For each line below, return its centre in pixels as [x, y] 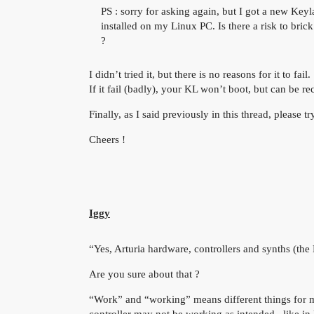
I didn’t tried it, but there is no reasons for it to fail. [200, 75]
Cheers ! [107, 140]
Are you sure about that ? [144, 274]
